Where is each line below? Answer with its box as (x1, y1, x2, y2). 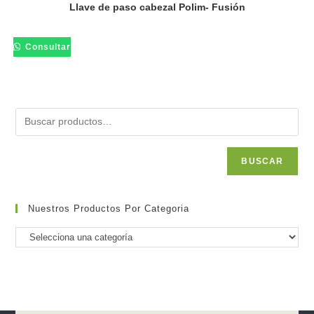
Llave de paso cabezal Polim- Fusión (69, 1, 245, 13)
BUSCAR (241, 156, 284, 166)
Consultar (22, 42, 71, 53)
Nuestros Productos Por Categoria (28, 203, 190, 214)
